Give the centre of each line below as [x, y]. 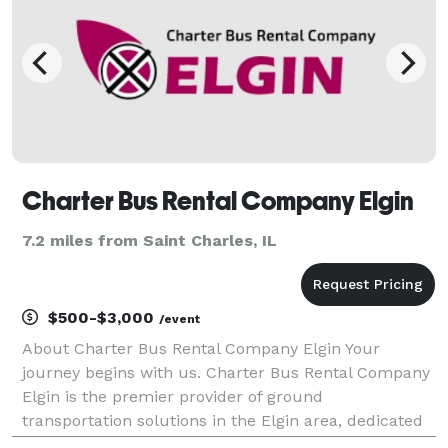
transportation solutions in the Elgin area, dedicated [222, 420]
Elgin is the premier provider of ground [172, 396]
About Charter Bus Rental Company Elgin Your [201, 348]
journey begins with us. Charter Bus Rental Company [226, 372]
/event [179, 318]
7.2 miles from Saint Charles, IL [149, 240]
